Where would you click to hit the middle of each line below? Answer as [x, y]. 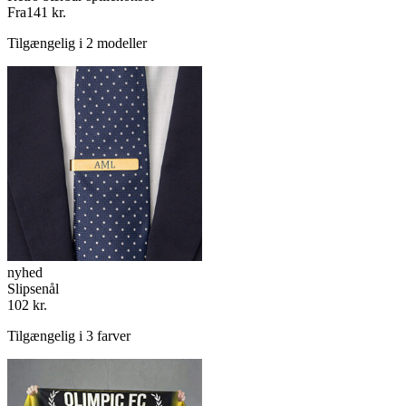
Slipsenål [33, 289]
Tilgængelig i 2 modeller [77, 43]
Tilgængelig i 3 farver [69, 336]
